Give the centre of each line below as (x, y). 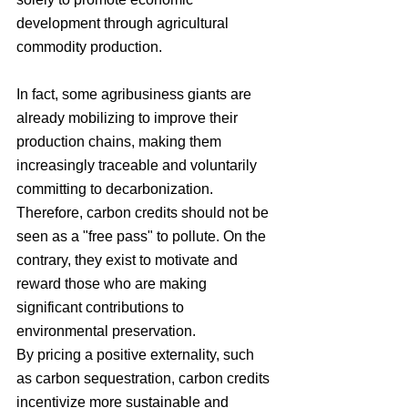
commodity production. (89, 46)
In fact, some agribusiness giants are (136, 94)
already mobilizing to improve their (129, 117)
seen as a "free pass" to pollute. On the (143, 236)
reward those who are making (113, 283)
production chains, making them (121, 141)
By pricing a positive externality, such (137, 354)
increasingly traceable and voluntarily (138, 165)
